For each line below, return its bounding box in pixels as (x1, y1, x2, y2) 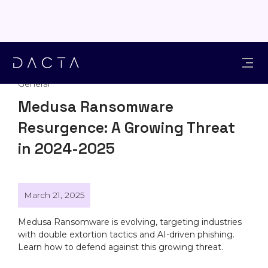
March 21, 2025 (24, 190, 84, 200)
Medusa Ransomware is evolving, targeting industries (18, 217, 242, 227)
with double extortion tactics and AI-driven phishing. (18, 229, 234, 240)
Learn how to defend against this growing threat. (18, 242, 223, 252)
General (18, 78, 50, 89)
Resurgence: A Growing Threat (18, 118, 235, 137)
